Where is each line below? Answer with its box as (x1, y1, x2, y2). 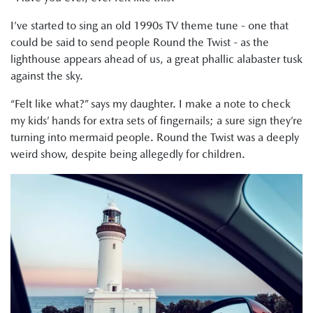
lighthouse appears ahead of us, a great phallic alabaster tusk (10, 52, 303, 66)
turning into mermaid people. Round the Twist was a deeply (10, 131, 299, 144)
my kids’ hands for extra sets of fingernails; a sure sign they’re (10, 114, 303, 127)
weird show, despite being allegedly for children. (10, 147, 245, 161)
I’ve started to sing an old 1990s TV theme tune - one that (10, 19, 289, 32)
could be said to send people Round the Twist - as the (10, 36, 269, 49)
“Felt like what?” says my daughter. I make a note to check (10, 97, 291, 110)
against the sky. (10, 69, 83, 82)
